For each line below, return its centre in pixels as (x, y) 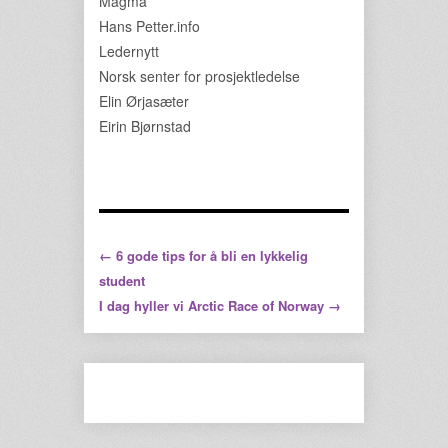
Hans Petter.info (149, 26)
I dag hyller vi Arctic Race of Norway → (220, 305)
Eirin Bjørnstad (145, 126)
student (122, 280)
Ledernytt (129, 51)
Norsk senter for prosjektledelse (199, 76)
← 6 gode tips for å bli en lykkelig (203, 255)
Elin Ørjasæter (144, 101)
